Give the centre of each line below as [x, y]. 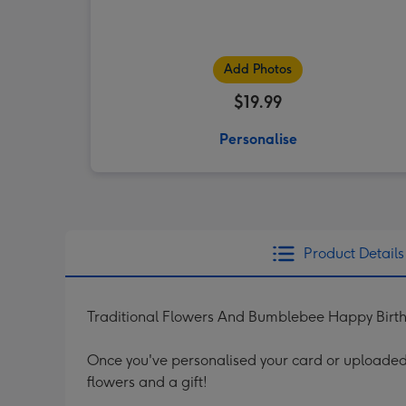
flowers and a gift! [147, 382]
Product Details [353, 254]
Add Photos [258, 70]
